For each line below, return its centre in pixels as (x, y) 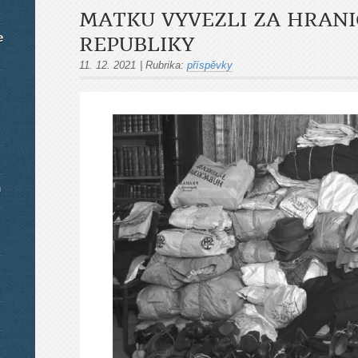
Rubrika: (165, 65)
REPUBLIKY (137, 45)
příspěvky (210, 65)
